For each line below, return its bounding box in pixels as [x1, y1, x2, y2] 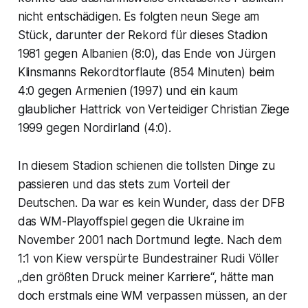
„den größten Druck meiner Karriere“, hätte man [17, 270, 274, 285]
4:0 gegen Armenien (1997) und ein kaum [17, 84, 239, 98]
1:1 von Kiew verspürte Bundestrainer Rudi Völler [17, 252, 279, 266]
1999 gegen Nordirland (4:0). [17, 121, 171, 135]
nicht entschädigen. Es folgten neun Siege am [17, 10, 260, 24]
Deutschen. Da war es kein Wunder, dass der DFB [17, 196, 285, 210]
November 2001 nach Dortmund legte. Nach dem [17, 233, 282, 247]
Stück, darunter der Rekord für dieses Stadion [17, 28, 268, 43]
